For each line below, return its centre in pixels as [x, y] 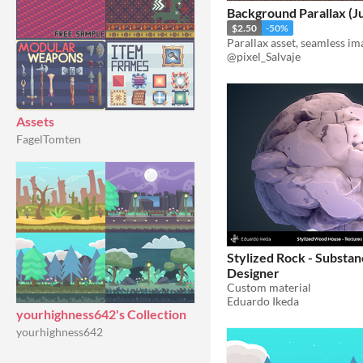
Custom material [269, 288]
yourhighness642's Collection [101, 314]
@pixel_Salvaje [264, 56]
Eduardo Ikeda [263, 301]
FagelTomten [49, 139]
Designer [253, 273]
